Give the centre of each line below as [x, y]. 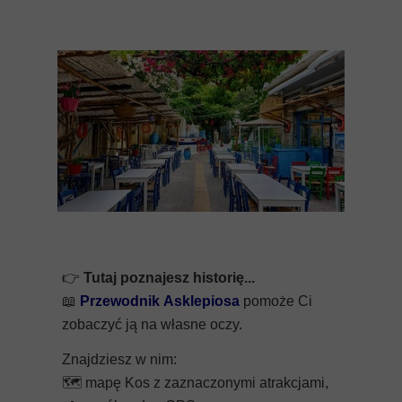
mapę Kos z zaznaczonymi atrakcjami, [205, 383]
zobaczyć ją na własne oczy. [152, 324]
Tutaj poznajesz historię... [169, 278]
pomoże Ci [276, 301]
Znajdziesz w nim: [119, 359]
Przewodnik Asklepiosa [160, 301]
